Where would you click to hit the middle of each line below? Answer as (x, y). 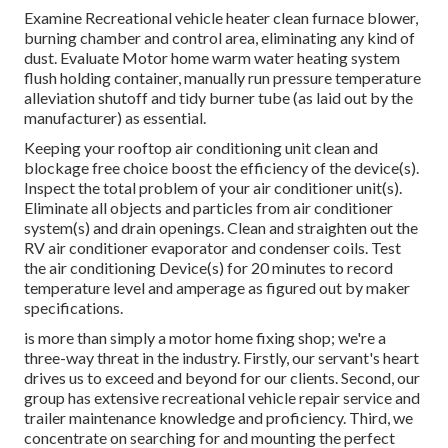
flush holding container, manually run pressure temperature (222, 78)
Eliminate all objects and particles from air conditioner (208, 208)
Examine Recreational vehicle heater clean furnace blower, (221, 18)
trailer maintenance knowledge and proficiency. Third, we (218, 418)
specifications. (73, 308)
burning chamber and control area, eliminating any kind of (219, 38)
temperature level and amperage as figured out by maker (217, 288)
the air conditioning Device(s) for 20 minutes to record (208, 268)
